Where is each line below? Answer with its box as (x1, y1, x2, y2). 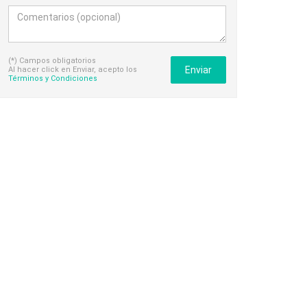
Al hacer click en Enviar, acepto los (8, 65, 137, 74)
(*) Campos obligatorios (8, 56, 96, 65)
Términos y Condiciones (8, 74, 97, 83)
